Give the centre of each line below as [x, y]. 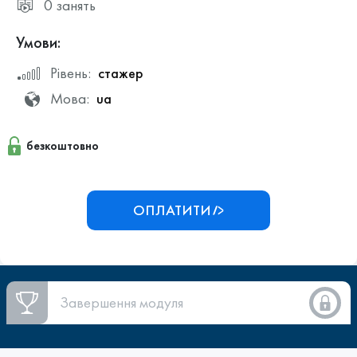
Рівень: [72, 73]
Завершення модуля [122, 302]
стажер [121, 73]
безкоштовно [63, 146]
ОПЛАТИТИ [172, 210]
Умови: [38, 42]
